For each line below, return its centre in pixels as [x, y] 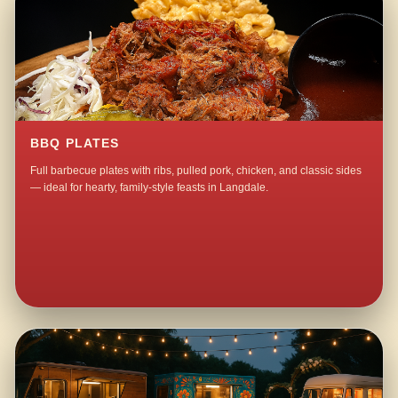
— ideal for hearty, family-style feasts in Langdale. [150, 188]
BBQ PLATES [75, 144]
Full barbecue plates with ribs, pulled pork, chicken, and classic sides [196, 171]
